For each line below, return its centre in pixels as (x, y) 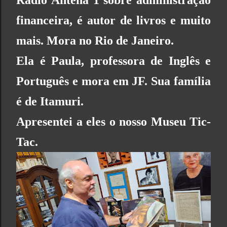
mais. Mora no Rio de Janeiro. (95, 41)
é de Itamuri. (50, 102)
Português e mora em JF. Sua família (113, 81)
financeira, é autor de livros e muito (113, 21)
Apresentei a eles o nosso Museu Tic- (113, 122)
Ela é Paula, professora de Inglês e (113, 61)
